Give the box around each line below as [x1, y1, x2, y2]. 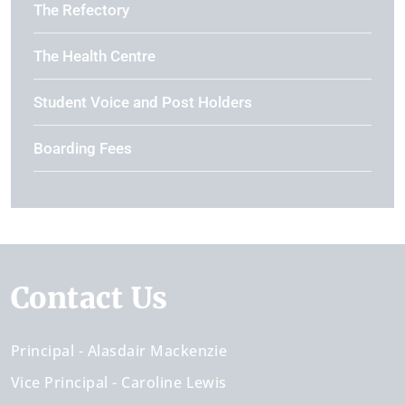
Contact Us [29, 280, 168, 316]
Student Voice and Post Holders [33, 93, 252, 111]
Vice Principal [11, 372, 108, 392]
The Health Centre [33, 47, 155, 65]
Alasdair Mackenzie [87, 341, 228, 361]
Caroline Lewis [121, 372, 227, 392]
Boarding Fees [33, 139, 132, 157]
